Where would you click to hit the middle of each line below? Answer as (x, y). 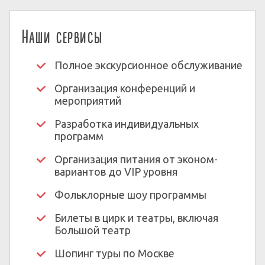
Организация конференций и (125, 88)
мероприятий (88, 101)
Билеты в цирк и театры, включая (136, 218)
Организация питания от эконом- (136, 159)
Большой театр (93, 230)
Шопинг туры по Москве (114, 253)
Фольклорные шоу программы (130, 195)
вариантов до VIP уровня (116, 172)
